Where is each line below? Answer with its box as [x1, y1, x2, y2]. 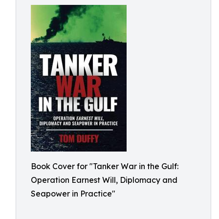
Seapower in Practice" [31, 189, 115, 198]
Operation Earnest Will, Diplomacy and [31, 175, 177, 185]
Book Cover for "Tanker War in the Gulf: [31, 161, 178, 171]
